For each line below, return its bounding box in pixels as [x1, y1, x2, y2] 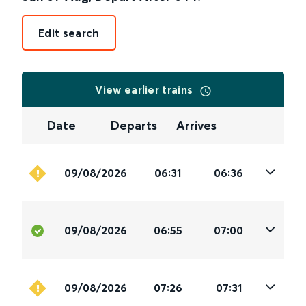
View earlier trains [95, 83, 196, 96]
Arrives [176, 117, 217, 134]
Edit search [38, 26, 100, 40]
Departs [111, 117, 158, 134]
